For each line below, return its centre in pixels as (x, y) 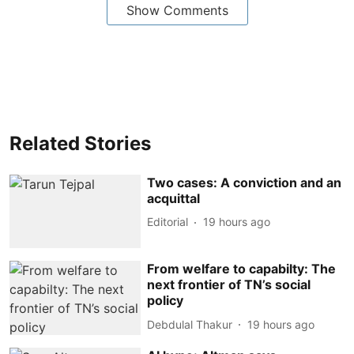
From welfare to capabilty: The (242, 269)
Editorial (168, 222)
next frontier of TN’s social (229, 285)
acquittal (174, 198)
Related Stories (80, 143)
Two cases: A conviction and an (245, 182)
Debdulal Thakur (190, 324)
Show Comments (177, 10)
